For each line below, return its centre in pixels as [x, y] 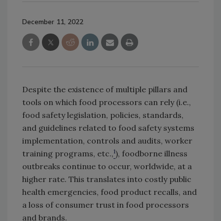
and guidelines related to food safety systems [108, 128]
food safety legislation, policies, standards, [103, 115]
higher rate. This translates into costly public [107, 179]
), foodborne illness [151, 153]
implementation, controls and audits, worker [107, 140]
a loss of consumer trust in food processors [106, 204]
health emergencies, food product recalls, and [110, 192]
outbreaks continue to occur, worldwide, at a [107, 166]
